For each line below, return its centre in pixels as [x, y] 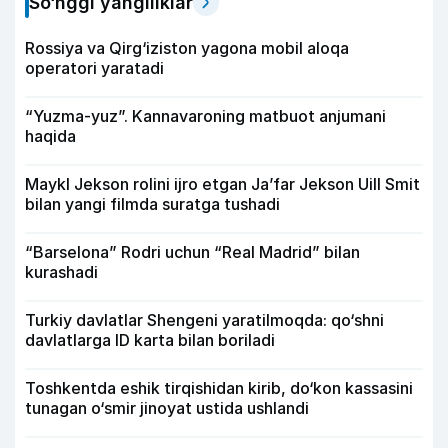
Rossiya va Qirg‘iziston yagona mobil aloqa [187, 47]
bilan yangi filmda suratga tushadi [152, 203]
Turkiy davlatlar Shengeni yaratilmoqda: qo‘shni [204, 319]
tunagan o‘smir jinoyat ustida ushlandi [167, 407]
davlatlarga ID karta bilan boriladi [150, 339]
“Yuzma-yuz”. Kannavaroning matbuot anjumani [205, 115]
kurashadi [61, 271]
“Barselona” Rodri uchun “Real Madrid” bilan [192, 251]
